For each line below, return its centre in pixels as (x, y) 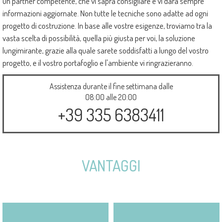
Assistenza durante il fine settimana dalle (111, 86)
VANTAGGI (111, 166)
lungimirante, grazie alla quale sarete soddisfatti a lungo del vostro (106, 51)
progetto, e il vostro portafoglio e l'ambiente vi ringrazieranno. (98, 63)
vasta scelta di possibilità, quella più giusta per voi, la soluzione (99, 38)
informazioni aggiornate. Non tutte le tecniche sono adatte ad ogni (105, 13)
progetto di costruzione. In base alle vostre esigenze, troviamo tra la (107, 26)
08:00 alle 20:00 (111, 97)
